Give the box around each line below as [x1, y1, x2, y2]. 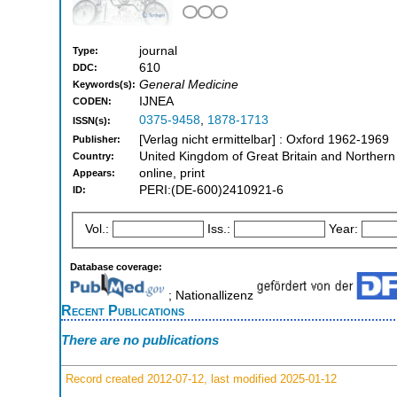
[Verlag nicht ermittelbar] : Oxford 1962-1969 [139, 133, 389, 147]
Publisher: [73, 134, 121, 145]
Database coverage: [70, 261, 162, 272]
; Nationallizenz [164, 288, 253, 302]
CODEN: [73, 96, 112, 107]
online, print [139, 167, 205, 181]
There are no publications [61, 332, 219, 348]
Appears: [73, 167, 115, 179]
